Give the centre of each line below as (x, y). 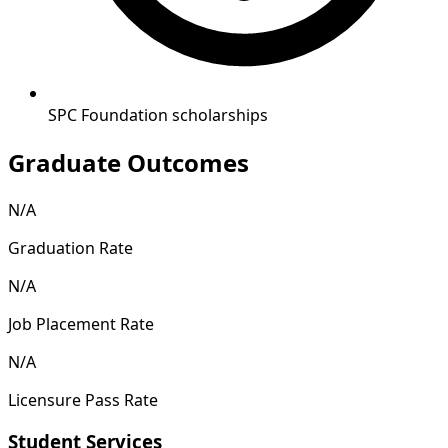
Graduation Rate (70, 247)
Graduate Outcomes (128, 162)
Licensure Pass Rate (83, 399)
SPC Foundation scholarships (158, 114)
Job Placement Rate (81, 323)
